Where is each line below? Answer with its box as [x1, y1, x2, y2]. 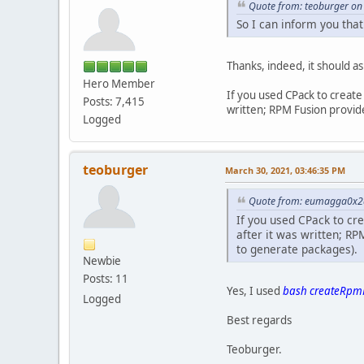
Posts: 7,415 [83, 93, 145, 109]
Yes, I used [227, 283, 283, 298]
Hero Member [83, 76, 155, 91]
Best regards [227, 312, 292, 327]
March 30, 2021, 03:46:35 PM [225, 164, 345, 177]
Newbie [83, 253, 121, 269]
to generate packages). [236, 240, 357, 257]
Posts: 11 [83, 271, 128, 287]
